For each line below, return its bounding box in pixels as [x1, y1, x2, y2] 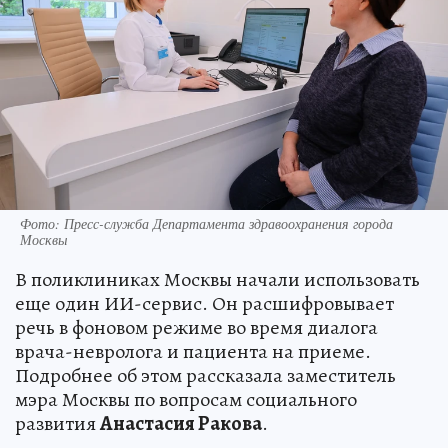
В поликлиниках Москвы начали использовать [15, 265, 420, 293]
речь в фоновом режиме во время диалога [15, 313, 378, 341]
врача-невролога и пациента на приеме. [15, 337, 371, 365]
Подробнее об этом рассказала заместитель [15, 361, 396, 389]
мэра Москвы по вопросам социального [15, 385, 357, 413]
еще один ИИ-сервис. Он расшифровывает [15, 289, 394, 317]
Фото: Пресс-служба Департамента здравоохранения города [20, 213, 393, 233]
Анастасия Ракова [100, 409, 262, 437]
